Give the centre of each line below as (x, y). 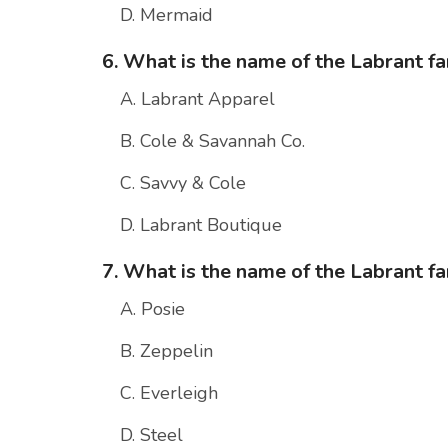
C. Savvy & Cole (183, 183)
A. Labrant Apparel (197, 99)
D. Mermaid (166, 15)
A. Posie (152, 309)
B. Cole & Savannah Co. (212, 141)
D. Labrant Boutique (201, 225)
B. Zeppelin (166, 351)
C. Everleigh (169, 393)
